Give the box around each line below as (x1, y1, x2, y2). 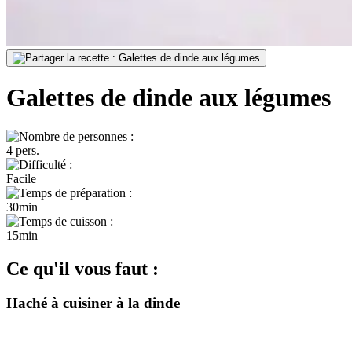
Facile (6, 171, 36, 185)
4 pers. (6, 143, 39, 157)
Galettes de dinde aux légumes (6, 83, 331, 112)
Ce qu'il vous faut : (6, 258, 159, 279)
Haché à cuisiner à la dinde (6, 295, 180, 312)
